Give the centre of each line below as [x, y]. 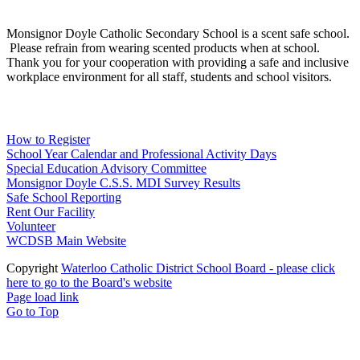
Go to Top [33, 311]
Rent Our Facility [51, 211]
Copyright [34, 268]
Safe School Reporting [64, 197]
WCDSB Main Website [66, 240]
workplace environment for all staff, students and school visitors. [169, 76]
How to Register [48, 139]
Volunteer [31, 226]
